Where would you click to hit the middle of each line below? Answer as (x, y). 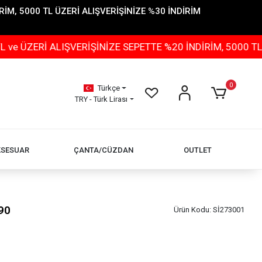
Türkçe (108, 88)
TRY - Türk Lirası (101, 99)
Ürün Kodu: (193, 210)
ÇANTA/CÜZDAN (104, 150)
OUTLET (197, 150)
